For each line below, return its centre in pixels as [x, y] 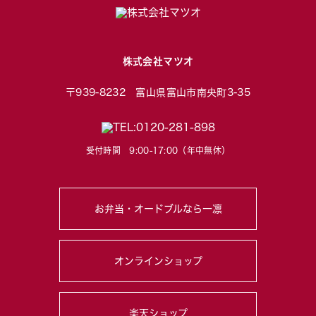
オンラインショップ [158, 261]
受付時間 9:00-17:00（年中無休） [158, 150]
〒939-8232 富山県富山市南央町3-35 [158, 92]
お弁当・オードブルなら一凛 [158, 209]
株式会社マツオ [158, 61]
